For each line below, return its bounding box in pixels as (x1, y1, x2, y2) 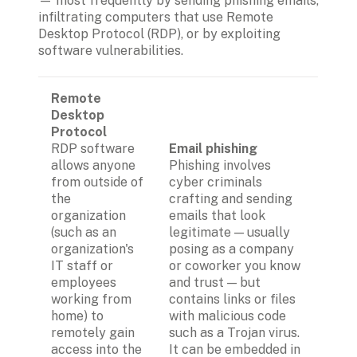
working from (51, 291, 131, 307)
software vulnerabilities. (38, 43, 186, 59)
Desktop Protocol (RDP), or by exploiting (38, 26, 280, 42)
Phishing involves (169, 157, 271, 173)
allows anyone (51, 157, 135, 173)
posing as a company (169, 241, 294, 257)
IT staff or (51, 257, 113, 273)
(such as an (51, 224, 116, 240)
